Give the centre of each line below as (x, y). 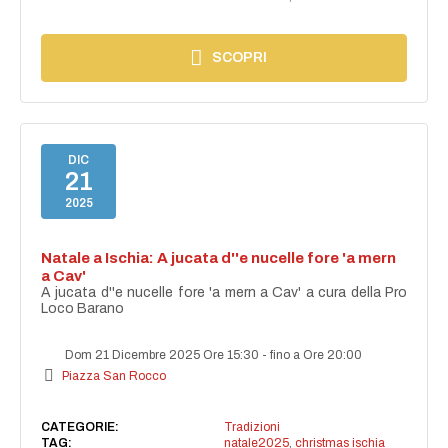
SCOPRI (240, 57)
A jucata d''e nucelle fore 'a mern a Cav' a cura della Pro (224, 292)
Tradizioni (251, 426)
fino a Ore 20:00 (316, 354)
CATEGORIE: (80, 426)
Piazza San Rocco (114, 375)
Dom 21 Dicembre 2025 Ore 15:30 (162, 354)
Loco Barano (83, 308)
